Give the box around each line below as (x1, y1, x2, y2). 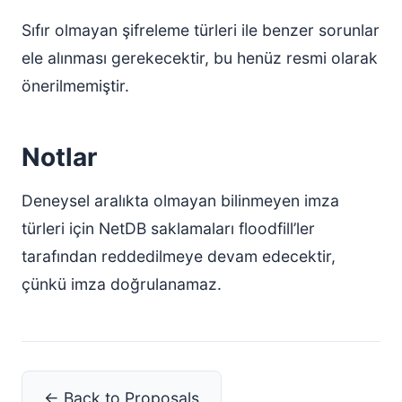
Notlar (22, 142, 97, 172)
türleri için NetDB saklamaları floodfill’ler (22, 219, 315, 238)
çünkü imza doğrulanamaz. (22, 275, 222, 293)
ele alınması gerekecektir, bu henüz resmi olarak (22, 48, 378, 67)
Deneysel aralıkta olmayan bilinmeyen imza (22, 191, 339, 210)
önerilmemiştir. (22, 76, 129, 95)
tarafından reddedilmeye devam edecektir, (22, 247, 336, 266)
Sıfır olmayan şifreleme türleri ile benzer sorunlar (22, 21, 380, 39)
